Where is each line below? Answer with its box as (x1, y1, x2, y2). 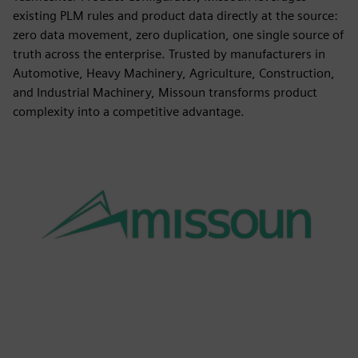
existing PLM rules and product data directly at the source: (13, 8, 338, 23)
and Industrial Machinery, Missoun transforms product (13, 85, 317, 100)
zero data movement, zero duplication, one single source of (13, 27, 344, 42)
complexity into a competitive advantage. (13, 104, 245, 119)
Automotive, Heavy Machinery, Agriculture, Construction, (13, 66, 335, 81)
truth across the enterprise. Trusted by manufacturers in (13, 46, 325, 62)
